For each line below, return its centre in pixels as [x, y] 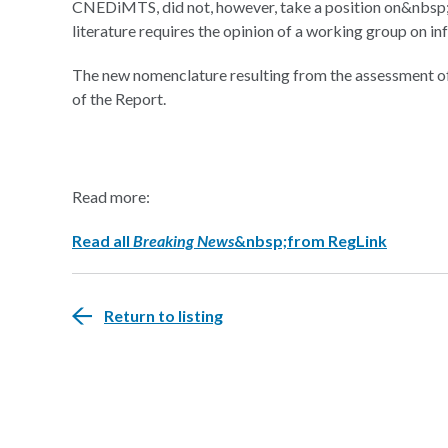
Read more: [111, 196]
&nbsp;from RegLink [310, 240]
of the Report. [119, 98]
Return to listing [163, 315]
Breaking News [183, 240]
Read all [102, 240]
